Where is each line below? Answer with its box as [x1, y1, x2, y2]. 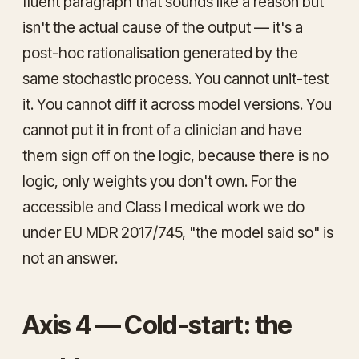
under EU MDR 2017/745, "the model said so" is [22, 223, 333, 242]
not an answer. [22, 248, 118, 268]
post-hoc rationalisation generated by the [22, 43, 298, 63]
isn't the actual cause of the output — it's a [22, 18, 303, 37]
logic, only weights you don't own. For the [22, 171, 297, 191]
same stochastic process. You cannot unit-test [22, 69, 329, 88]
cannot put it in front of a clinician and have [22, 120, 302, 139]
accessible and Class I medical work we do [22, 197, 305, 216]
